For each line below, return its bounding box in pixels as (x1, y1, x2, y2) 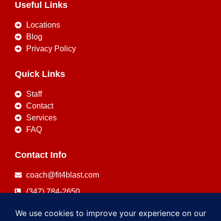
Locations (26, 21, 60, 29)
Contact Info (15, 150, 67, 160)
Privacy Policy (26, 44, 76, 53)
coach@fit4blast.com (26, 171, 99, 179)
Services (26, 113, 57, 122)
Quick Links (15, 69, 65, 79)
